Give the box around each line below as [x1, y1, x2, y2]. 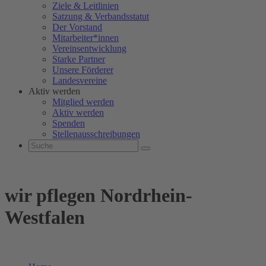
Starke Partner [52, 54, 105, 64]
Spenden [52, 118, 85, 128]
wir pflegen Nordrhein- [5, 185, 192, 207]
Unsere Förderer [52, 65, 113, 75]
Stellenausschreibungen [52, 129, 140, 139]
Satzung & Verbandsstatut [52, 11, 149, 21]
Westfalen [5, 207, 85, 229]
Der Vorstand [52, 22, 102, 32]
